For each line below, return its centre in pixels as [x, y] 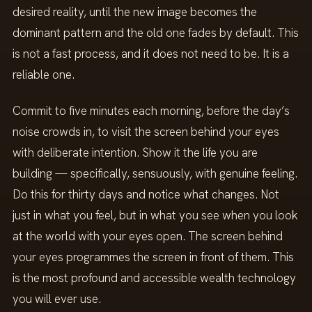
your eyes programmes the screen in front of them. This [153, 257]
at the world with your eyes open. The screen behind [148, 236]
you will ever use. [57, 298]
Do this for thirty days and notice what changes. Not [146, 194]
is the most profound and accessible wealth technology [154, 278]
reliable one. [44, 75]
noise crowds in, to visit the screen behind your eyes [146, 131]
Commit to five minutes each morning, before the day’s [151, 110]
